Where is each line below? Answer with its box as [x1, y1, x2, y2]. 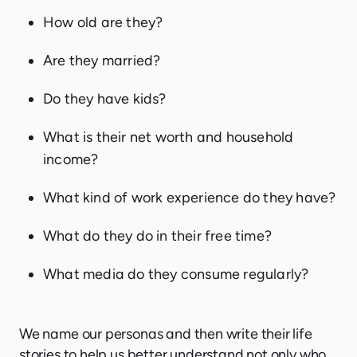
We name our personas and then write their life [19, 324, 312, 343]
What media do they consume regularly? [43, 265, 309, 283]
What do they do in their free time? [43, 226, 272, 245]
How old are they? [43, 13, 163, 31]
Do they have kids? [43, 89, 167, 108]
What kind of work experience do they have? [43, 188, 336, 206]
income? [43, 150, 99, 168]
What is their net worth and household [43, 127, 294, 146]
